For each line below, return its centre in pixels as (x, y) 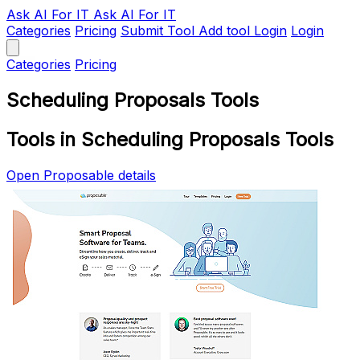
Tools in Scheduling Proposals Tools (170, 139)
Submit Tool (157, 31)
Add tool (224, 31)
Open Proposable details (81, 175)
